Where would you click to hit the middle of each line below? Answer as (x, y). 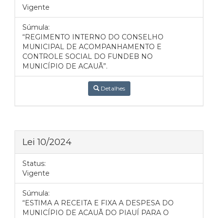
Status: (34, 163)
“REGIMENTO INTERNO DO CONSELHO (93, 37)
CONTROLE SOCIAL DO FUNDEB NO (88, 56)
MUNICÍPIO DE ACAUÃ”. (65, 66)
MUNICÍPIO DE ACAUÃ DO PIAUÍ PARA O (96, 213)
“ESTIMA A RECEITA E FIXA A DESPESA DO (98, 203)
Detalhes (112, 88)
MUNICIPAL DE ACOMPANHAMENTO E (92, 47)
